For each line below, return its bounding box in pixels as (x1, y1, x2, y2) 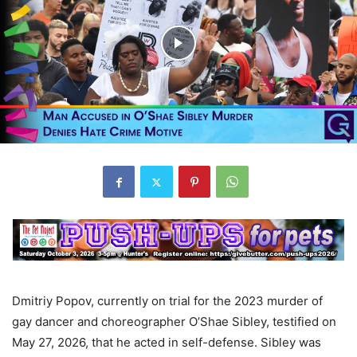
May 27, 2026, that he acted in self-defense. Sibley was (12, 334, 321, 350)
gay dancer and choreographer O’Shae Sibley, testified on (12, 313, 336, 329)
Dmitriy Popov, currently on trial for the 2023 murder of (12, 292, 323, 308)
